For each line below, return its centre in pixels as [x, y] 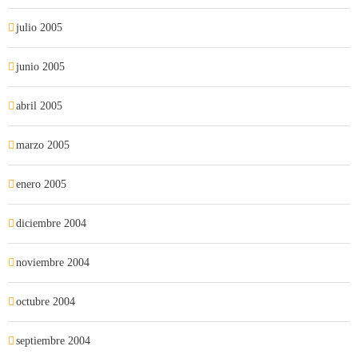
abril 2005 [39, 106]
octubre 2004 [46, 302]
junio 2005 [40, 67]
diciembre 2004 [51, 223]
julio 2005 [39, 28]
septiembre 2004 [53, 341]
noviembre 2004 [53, 263]
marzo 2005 [43, 145]
